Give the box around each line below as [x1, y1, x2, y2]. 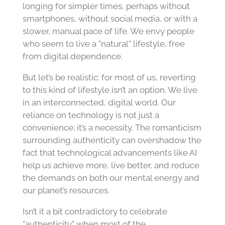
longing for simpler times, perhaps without [22, 1, 190, 12]
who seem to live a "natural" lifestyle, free [22, 39, 185, 49]
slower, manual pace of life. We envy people [22, 26, 194, 37]
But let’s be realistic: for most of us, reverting [22, 72, 196, 82]
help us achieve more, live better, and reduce [22, 160, 199, 170]
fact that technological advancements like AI [22, 147, 197, 158]
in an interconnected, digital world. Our [22, 97, 176, 107]
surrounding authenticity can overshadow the [22, 135, 201, 145]
